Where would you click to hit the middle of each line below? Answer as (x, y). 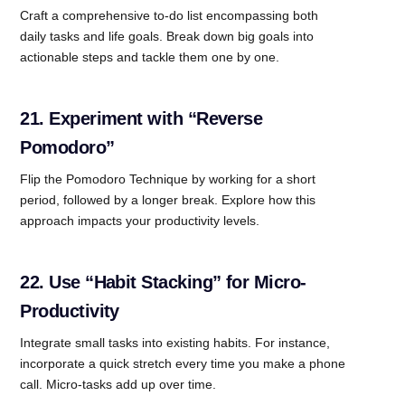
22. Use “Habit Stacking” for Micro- (163, 282)
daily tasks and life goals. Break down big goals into (167, 36)
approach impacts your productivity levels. (140, 220)
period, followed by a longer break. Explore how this (168, 199)
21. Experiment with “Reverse (141, 118)
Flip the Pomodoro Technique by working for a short (168, 179)
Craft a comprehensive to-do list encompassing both (170, 15)
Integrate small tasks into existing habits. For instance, (175, 342)
